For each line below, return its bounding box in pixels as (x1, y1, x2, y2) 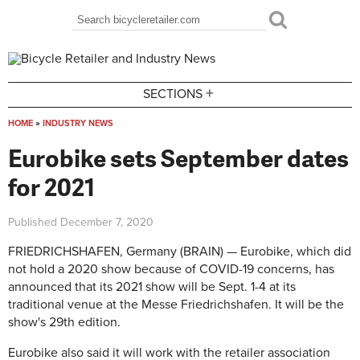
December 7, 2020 (60, 215, 153, 229)
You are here (8, 128, 108, 153)
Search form (72, 18, 171, 44)
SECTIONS (143, 86, 203, 103)
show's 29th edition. (8, 314, 121, 331)
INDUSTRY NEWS (43, 117, 113, 129)
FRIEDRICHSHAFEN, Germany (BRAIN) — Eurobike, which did (8, 243, 351, 260)
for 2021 (8, 169, 95, 203)
